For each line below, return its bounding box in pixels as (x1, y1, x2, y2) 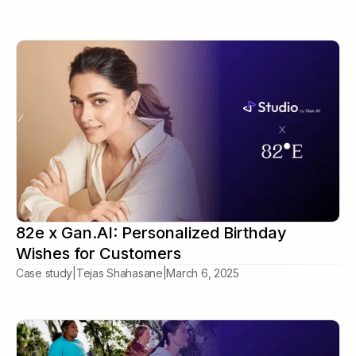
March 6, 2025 (166, 266, 239, 281)
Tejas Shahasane (75, 266, 163, 281)
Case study (16, 266, 73, 281)
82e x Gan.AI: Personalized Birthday (16, 223, 287, 243)
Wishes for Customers (16, 244, 181, 264)
